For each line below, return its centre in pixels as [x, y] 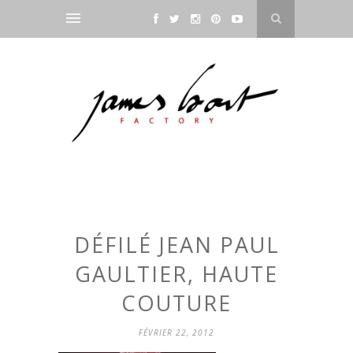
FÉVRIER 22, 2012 [176, 333]
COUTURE [176, 303]
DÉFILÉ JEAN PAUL [176, 245]
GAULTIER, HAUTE [176, 274]
